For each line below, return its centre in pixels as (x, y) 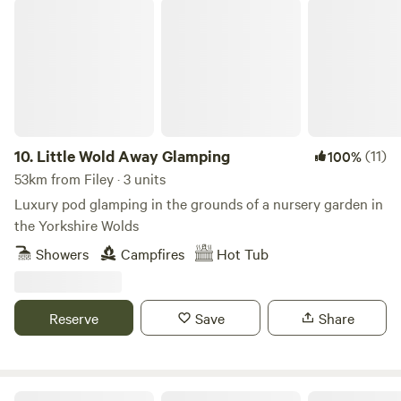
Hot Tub (243, 253)
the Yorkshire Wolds (77, 225)
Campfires (153, 253)
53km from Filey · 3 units (90, 178)
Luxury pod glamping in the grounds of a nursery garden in (199, 203)
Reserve (74, 318)
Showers (62, 253)
